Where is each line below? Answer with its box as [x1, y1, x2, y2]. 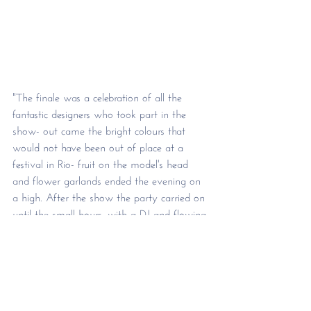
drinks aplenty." [12, 220, 83, 238]
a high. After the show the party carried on [12, 187, 208, 205]
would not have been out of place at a [12, 137, 187, 155]
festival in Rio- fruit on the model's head [12, 153, 192, 171]
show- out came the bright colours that [12, 120, 189, 138]
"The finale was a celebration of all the [12, 87, 185, 105]
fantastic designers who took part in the [12, 103, 190, 121]
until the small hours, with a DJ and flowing [12, 203, 210, 221]
